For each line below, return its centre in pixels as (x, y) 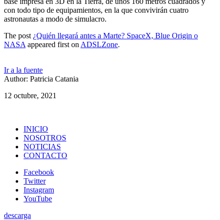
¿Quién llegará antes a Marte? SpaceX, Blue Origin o (115, 35)
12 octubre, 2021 (30, 95)
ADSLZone (99, 44)
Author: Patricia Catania (41, 79)
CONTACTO (45, 155)
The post (18, 35)
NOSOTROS (45, 137)
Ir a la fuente (23, 70)
